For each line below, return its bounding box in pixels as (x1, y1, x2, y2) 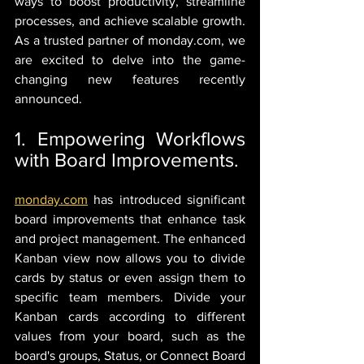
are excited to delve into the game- (15, 53, 245, 67)
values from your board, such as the (15, 329, 245, 343)
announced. (15, 92, 82, 106)
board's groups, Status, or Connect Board (15, 349, 245, 362)
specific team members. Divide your (15, 290, 245, 304)
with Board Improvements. (15, 149, 239, 171)
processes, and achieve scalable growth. (15, 14, 245, 28)
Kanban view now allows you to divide (15, 251, 245, 265)
